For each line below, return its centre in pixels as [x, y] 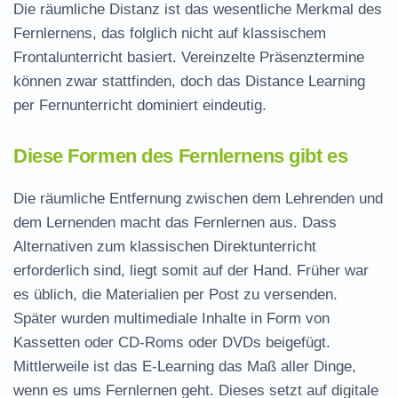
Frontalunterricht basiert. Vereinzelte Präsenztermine [189, 57]
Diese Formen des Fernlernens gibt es [181, 156]
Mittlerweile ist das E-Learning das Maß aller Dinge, [185, 366]
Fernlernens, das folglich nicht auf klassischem [170, 33]
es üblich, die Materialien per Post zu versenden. [175, 295]
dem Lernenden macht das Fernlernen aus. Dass [175, 223]
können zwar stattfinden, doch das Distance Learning [189, 81]
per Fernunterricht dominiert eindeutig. [140, 105]
